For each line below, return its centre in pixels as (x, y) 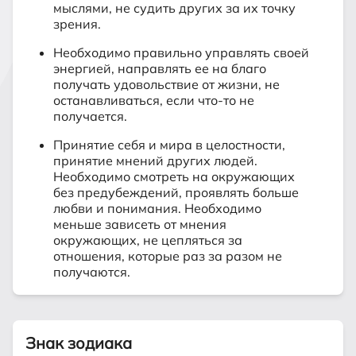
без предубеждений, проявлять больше (176, 192)
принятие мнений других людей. (155, 161)
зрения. (77, 24)
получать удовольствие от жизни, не (166, 84)
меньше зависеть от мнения (140, 224)
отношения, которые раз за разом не (168, 256)
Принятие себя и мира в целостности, (169, 145)
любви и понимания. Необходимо (157, 208)
